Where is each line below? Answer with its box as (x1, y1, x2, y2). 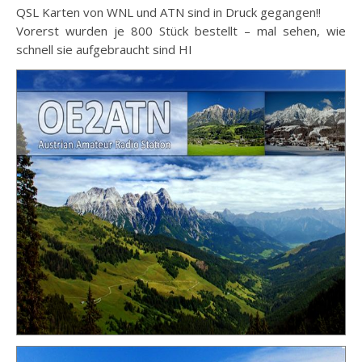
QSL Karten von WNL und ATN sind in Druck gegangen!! (26, 4, 321, 20)
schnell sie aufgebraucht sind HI (16, 41, 192, 57)
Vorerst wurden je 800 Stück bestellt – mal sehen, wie (16, 23, 346, 39)
